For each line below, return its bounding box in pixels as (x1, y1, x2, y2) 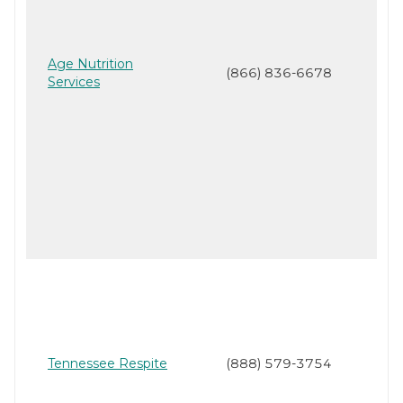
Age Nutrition (48, 56, 133, 73)
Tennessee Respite (48, 355, 167, 372)
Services (48, 74, 100, 91)
